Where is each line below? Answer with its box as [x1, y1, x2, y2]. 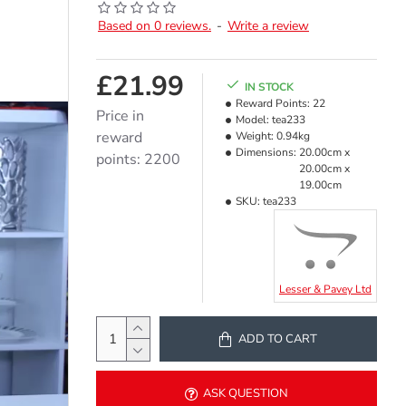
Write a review [227, 17, 309, 34]
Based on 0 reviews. [97, 17, 211, 34]
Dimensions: [235, 145, 296, 159]
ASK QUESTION [202, 384, 288, 401]
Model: [235, 112, 269, 127]
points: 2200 [95, 150, 180, 169]
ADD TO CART [238, 330, 318, 347]
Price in [95, 106, 144, 126]
